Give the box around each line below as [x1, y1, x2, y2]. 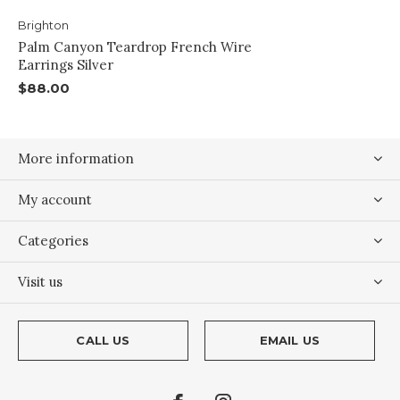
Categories [18, 232, 88, 250]
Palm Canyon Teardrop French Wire [18, 38, 252, 56]
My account [18, 191, 92, 209]
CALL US [76, 333, 130, 348]
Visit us [18, 273, 62, 291]
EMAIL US [259, 333, 321, 348]
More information [18, 150, 134, 168]
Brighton [18, 18, 69, 33]
